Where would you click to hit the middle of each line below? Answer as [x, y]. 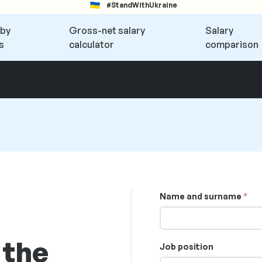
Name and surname [201, 196]
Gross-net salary [107, 30]
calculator [91, 44]
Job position [187, 247]
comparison [232, 44]
